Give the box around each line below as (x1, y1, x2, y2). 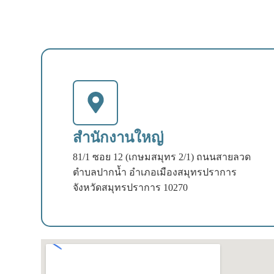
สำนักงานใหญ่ (73, 129, 164, 146)
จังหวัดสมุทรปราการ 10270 (73, 182, 188, 193)
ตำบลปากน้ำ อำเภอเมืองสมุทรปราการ (73, 166, 237, 177)
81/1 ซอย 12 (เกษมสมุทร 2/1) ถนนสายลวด (73, 151, 251, 162)
